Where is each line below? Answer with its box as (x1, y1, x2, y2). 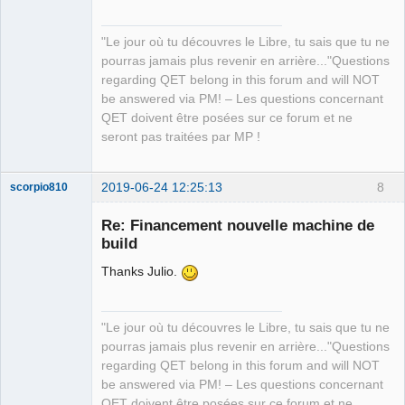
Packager (10, 118, 57, 132)
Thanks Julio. (101, 263, 181, 278)
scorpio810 (10, 182, 68, 193)
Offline (24, 138, 59, 152)
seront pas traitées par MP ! (101, 129, 260, 144)
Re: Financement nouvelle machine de (101, 215, 374, 234)
